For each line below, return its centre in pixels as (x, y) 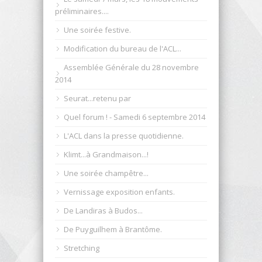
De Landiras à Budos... (103, 210)
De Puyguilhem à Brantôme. (113, 229)
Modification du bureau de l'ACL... (123, 48)
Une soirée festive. (97, 30)
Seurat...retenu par (97, 98)
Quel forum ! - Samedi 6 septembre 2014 (135, 117)
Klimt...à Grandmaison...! (106, 154)
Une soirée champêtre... (106, 173)
